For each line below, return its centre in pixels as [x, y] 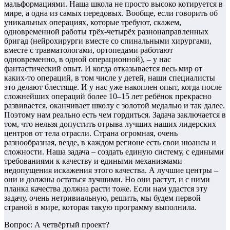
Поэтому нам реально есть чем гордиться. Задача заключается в [115, 115]
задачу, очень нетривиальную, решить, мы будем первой [102, 198]
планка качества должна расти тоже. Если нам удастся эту [106, 189]
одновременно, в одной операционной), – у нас [88, 60]
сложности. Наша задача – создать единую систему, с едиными [114, 152]
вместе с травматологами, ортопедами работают [89, 50]
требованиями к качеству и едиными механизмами [93, 161]
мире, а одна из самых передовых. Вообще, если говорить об [111, 13]
